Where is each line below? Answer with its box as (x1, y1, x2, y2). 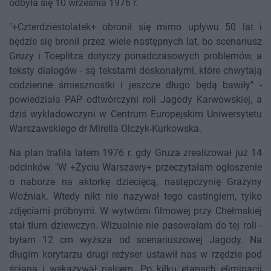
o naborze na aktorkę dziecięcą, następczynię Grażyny (9, 176, 262, 188)
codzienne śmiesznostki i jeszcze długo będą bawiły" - (9, 79, 262, 91)
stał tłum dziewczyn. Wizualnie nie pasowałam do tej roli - (9, 220, 262, 232)
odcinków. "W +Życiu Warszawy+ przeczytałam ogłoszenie (9, 162, 262, 174)
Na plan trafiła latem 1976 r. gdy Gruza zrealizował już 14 (9, 147, 262, 159)
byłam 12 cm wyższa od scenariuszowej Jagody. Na (9, 234, 262, 246)
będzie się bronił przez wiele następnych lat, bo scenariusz (9, 36, 262, 48)
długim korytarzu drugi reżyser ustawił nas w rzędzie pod (9, 249, 262, 261)
